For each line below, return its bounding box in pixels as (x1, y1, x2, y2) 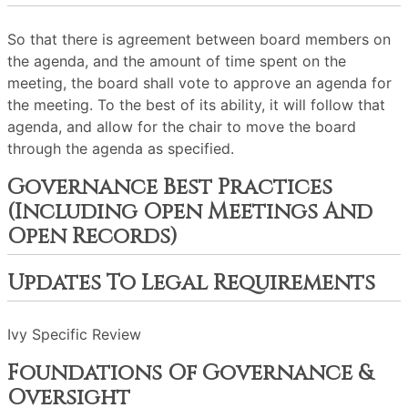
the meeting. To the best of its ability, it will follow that (7, 96, 385, 114)
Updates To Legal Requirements (7, 269, 375, 298)
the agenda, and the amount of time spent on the (7, 52, 346, 70)
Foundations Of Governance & (7, 359, 372, 388)
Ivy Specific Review (7, 325, 141, 343)
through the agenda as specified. (7, 139, 234, 158)
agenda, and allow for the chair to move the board (7, 117, 356, 136)
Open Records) (7, 222, 178, 251)
